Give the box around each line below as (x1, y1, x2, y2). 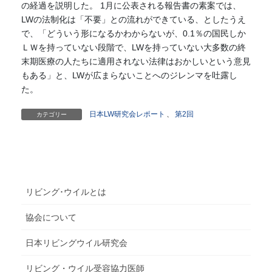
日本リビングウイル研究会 (25, 237, 127, 248)
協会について (25, 212, 76, 222)
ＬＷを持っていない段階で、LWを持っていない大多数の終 (21, 42, 246, 52)
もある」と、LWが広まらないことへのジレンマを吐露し (21, 70, 237, 80)
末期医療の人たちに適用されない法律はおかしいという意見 (21, 56, 251, 66)
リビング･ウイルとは (25, 186, 106, 197)
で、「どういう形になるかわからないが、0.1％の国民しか (21, 28, 246, 38)
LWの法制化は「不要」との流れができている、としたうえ (21, 14, 246, 24)
